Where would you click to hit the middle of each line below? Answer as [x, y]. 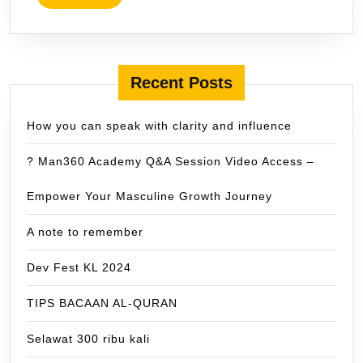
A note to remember [85, 231]
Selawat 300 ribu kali [88, 338]
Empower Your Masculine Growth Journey [149, 196]
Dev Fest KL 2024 [79, 267]
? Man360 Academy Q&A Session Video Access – [171, 161]
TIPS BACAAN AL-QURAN [102, 303]
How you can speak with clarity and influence [159, 125]
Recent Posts [181, 82]
